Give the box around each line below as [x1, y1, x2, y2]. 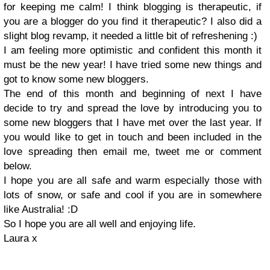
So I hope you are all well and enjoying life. [4, 218, 196, 230]
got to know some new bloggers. [4, 74, 149, 85]
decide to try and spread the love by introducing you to [4, 102, 262, 114]
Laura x [4, 233, 37, 244]
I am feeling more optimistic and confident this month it [4, 45, 262, 56]
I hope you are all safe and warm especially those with [4, 175, 262, 186]
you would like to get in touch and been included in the [4, 131, 262, 143]
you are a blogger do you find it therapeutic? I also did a [4, 16, 262, 27]
